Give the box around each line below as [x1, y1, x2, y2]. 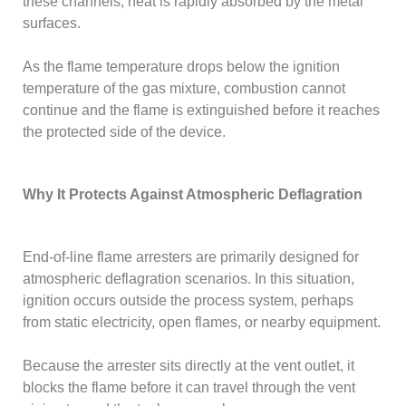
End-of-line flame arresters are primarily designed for [23, 249, 360, 266]
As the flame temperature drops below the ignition [23, 58, 341, 74]
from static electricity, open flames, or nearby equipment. [23, 314, 382, 331]
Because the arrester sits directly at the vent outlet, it [23, 358, 355, 374]
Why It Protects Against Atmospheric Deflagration [23, 186, 363, 202]
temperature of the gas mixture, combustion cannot [23, 80, 346, 96]
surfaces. [23, 14, 82, 31]
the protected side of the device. [23, 123, 227, 140]
